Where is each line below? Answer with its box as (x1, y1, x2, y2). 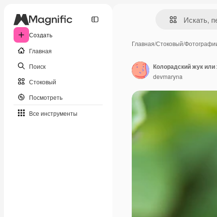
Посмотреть (29, 93, 62, 101)
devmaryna (153, 72, 183, 80)
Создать (29, 31, 52, 39)
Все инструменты (29, 108, 77, 117)
